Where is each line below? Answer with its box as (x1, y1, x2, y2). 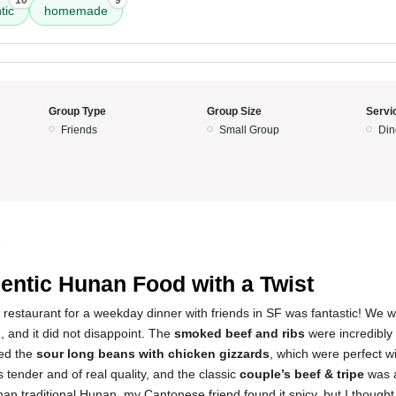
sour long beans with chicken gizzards (36, 346, 270, 361)
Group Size (207, 105, 262, 118)
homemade (44, 4, 108, 18)
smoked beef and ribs (174, 326, 305, 340)
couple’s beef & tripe (240, 367, 364, 381)
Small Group (219, 124, 279, 136)
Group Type (48, 105, 106, 118)
